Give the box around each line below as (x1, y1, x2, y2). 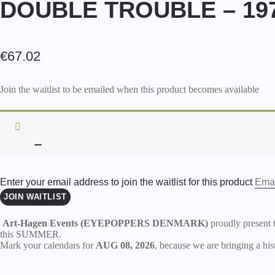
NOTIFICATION (37, 163, 98, 173)
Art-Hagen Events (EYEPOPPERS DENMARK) (2, 218, 208, 229)
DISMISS (37, 147, 74, 157)
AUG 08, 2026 (96, 240, 155, 251)
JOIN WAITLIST (4, 192, 67, 202)
